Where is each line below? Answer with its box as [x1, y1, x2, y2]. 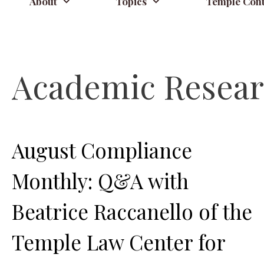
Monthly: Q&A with [12, 167, 189, 194]
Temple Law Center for [12, 228, 225, 256]
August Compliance [12, 136, 192, 164]
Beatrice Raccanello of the [12, 197, 252, 225]
